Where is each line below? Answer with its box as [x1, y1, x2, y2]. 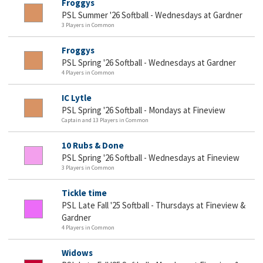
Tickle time [62, 187, 107, 198]
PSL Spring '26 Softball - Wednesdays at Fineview [62, 151, 240, 163]
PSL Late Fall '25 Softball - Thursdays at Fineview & [62, 199, 245, 211]
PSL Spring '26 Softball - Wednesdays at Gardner [62, 56, 236, 68]
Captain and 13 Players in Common [62, 116, 149, 124]
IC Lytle [62, 92, 92, 103]
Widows [62, 247, 93, 258]
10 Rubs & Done [62, 139, 124, 151]
